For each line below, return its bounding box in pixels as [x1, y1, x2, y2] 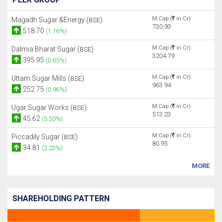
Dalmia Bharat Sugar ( [11, 45, 80, 53]
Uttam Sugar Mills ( [11, 74, 70, 82]
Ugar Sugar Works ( [11, 104, 73, 111]
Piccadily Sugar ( [11, 133, 64, 141]
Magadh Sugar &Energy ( [11, 16, 89, 24]
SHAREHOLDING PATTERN [12, 194, 110, 203]
